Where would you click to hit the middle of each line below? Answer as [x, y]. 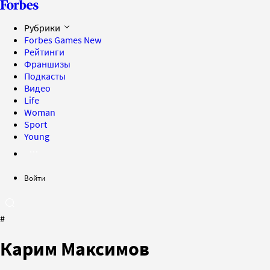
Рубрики [43, 28]
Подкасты [45, 76]
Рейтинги [44, 52]
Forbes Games [54, 40]
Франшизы [47, 64]
